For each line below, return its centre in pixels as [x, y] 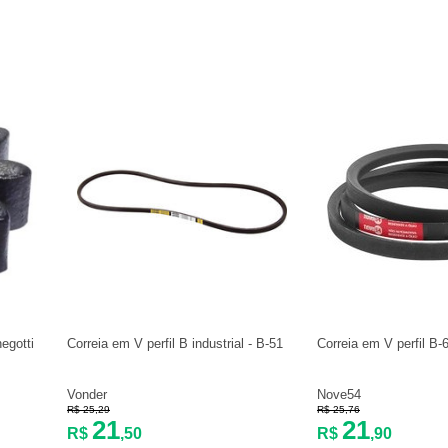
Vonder [87, 394]
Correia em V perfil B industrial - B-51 [175, 343]
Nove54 [339, 394]
